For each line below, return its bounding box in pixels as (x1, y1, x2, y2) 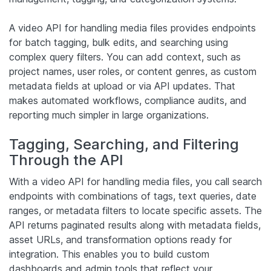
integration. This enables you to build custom (9, 247, 209, 260)
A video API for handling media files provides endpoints (9, 21, 256, 34)
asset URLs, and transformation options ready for (9, 233, 232, 246)
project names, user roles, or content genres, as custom (9, 65, 256, 77)
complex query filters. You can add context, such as (9, 50, 241, 63)
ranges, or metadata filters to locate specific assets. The (9, 204, 262, 217)
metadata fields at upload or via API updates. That (9, 79, 235, 92)
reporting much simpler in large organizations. (9, 108, 209, 121)
